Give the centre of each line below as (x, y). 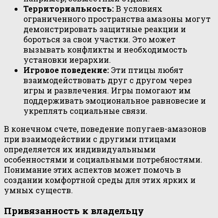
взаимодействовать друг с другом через (108, 80)
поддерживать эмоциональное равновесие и (115, 101)
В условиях (138, 9)
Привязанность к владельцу (74, 211)
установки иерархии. (67, 60)
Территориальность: (69, 9)
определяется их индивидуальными (80, 149)
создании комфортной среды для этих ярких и (100, 180)
